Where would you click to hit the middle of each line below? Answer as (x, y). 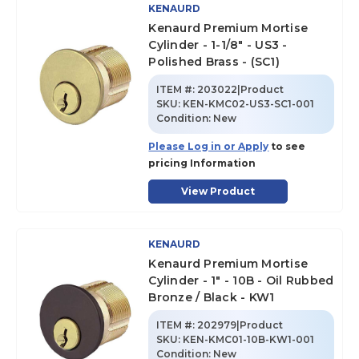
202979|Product (240, 325)
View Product (218, 191)
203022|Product (241, 89)
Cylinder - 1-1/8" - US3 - (218, 45)
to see (287, 146)
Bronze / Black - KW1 (212, 297)
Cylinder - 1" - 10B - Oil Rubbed (241, 280)
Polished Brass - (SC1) (214, 62)
